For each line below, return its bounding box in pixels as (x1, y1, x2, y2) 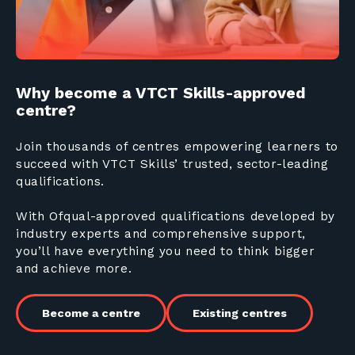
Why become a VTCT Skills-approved (16, 83, 306, 102)
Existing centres (193, 307, 287, 320)
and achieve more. (16, 261, 136, 276)
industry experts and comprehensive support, (16, 226, 306, 241)
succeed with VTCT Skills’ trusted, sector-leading (16, 156, 329, 171)
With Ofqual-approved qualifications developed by (16, 208, 335, 223)
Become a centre (42, 307, 140, 320)
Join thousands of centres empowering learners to (16, 139, 338, 154)
